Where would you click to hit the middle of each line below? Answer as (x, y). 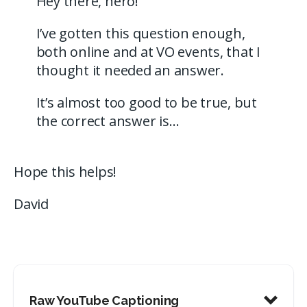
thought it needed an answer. (130, 70)
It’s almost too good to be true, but (146, 102)
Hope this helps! (65, 171)
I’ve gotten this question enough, (140, 33)
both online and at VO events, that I (148, 51)
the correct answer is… (108, 121)
